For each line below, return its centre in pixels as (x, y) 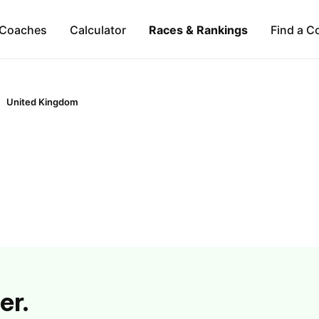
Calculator (98, 30)
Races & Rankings (198, 30)
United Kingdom (42, 102)
